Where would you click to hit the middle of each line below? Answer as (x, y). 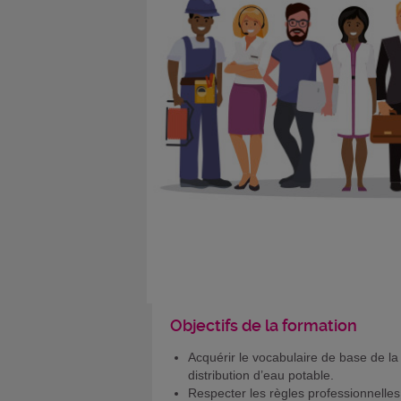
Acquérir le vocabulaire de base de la (293, 357)
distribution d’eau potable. (261, 375)
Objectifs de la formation (264, 325)
